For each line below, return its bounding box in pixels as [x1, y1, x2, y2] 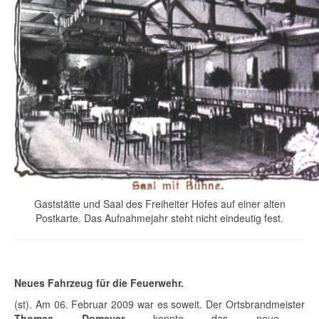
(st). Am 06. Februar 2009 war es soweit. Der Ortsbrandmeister [14, 297, 305, 312]
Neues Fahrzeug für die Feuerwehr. [14, 276, 184, 291]
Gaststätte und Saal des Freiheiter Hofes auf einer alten [33, 197, 286, 211]
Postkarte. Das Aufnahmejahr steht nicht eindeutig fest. [36, 211, 283, 226]
